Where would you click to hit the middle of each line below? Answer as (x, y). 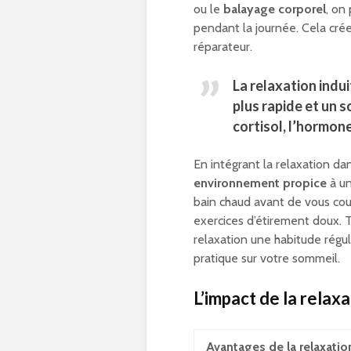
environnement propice (260, 183)
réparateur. (223, 47)
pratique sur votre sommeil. (267, 259)
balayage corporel (275, 9)
